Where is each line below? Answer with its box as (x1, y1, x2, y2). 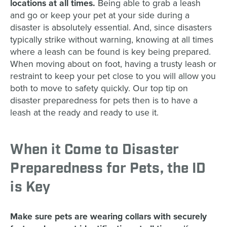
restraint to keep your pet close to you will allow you (10, 71, 216, 82)
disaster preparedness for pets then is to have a (10, 95, 198, 106)
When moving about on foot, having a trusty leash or (10, 59, 217, 70)
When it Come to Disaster (10, 140, 179, 160)
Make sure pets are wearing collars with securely (10, 211, 207, 222)
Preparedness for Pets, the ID (10, 159, 206, 178)
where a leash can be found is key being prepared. (10, 47, 211, 58)
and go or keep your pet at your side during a (10, 10, 190, 21)
